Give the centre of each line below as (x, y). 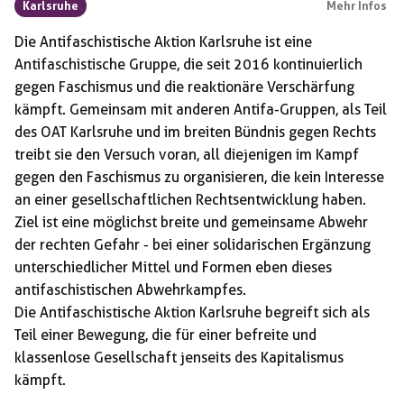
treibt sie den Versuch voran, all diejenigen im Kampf (187, 154)
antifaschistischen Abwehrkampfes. (130, 289)
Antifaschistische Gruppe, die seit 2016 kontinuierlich (188, 64)
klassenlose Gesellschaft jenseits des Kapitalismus (179, 357)
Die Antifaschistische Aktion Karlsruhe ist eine (163, 41)
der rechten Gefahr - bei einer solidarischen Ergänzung (193, 244)
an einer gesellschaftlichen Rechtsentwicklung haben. (190, 199)
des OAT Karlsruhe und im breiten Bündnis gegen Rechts (195, 132)
